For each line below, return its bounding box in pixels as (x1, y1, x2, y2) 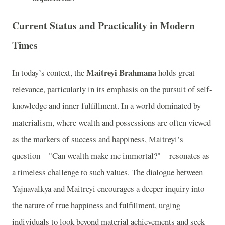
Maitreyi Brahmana (86, 66, 156, 79)
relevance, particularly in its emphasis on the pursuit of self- (12, 83, 212, 95)
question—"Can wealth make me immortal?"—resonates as (12, 150, 209, 162)
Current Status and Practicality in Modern (12, 18, 195, 33)
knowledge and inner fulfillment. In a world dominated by (12, 100, 201, 112)
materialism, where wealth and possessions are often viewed (12, 117, 211, 129)
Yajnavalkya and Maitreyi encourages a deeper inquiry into (12, 183, 204, 195)
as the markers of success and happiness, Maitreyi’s (12, 133, 183, 145)
